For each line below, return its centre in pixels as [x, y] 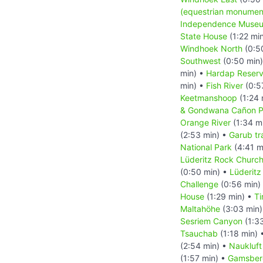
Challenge [199, 184]
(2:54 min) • [205, 245]
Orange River [205, 122]
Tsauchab [199, 233]
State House [204, 36]
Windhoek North [211, 48]
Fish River [225, 85]
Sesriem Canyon [211, 221]
